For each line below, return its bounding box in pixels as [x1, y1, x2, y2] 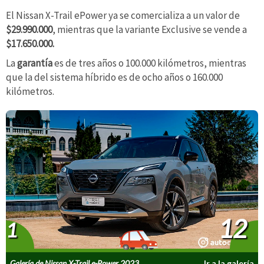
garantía [17, 57, 54, 70]
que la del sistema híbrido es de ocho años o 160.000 [6, 71, 223, 84]
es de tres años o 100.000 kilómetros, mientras [54, 57, 246, 70]
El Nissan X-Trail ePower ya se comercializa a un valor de [6, 8, 240, 22]
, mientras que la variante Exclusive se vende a [52, 22, 247, 36]
